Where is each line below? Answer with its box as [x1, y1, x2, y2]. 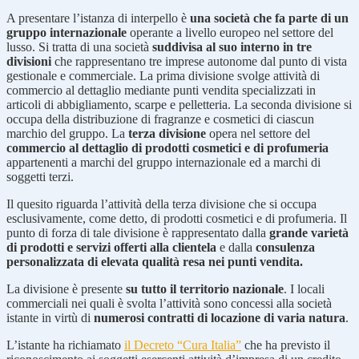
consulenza [256, 240, 315, 254]
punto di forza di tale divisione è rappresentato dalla [6, 225, 269, 240]
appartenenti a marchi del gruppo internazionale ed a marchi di [6, 155, 321, 169]
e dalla [216, 240, 256, 254]
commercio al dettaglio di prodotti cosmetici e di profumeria [6, 140, 329, 155]
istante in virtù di [6, 310, 94, 325]
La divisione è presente [6, 281, 126, 296]
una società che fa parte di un [190, 10, 349, 25]
